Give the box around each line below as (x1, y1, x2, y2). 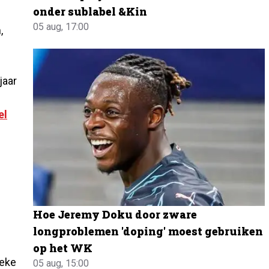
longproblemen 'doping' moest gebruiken (33, 223, 264, 238)
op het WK (33, 240, 93, 255)
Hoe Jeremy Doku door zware (33, 207, 198, 222)
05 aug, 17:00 (33, 21, 89, 33)
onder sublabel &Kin (33, 4, 148, 19)
